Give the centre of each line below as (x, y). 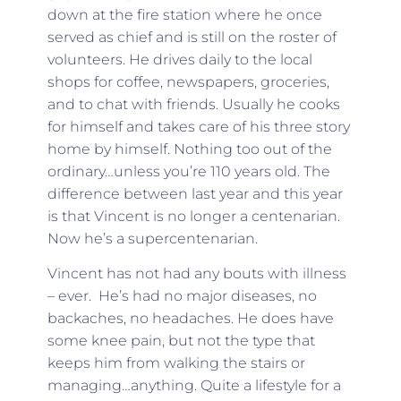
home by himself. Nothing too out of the (189, 149)
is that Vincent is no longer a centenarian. (193, 216)
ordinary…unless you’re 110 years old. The (188, 171)
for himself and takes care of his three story (198, 126)
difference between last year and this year (195, 193)
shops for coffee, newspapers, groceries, (188, 81)
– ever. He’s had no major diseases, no (182, 295)
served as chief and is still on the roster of (192, 37)
